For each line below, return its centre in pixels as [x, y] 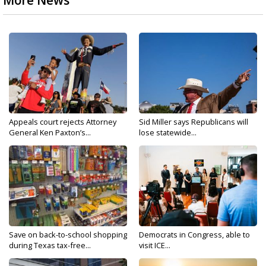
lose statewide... [168, 132]
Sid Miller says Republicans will [194, 122]
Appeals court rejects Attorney [63, 122]
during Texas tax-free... [50, 245]
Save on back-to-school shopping [68, 235]
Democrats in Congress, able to [194, 235]
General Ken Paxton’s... [50, 132]
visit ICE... [155, 245]
